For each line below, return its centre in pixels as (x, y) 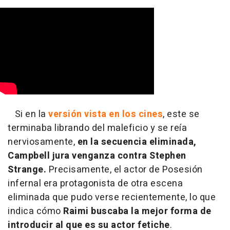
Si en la (27, 114)
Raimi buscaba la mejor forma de (137, 212)
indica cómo (35, 212)
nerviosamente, (43, 142)
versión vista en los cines (106, 114)
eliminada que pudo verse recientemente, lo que (112, 198)
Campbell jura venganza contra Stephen (97, 156)
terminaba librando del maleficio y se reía (97, 128)
